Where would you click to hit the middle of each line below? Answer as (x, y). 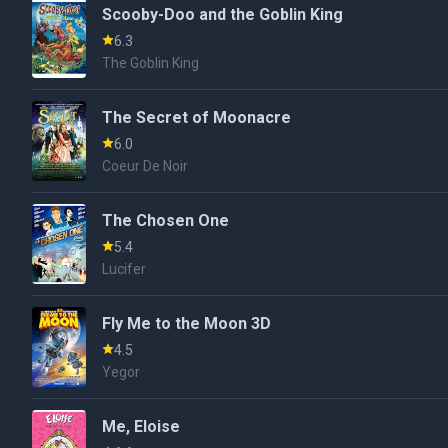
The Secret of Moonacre (197, 117)
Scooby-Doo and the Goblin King (223, 14)
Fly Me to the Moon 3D (187, 323)
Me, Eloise (141, 426)
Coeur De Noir (145, 166)
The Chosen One (166, 220)
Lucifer (124, 269)
